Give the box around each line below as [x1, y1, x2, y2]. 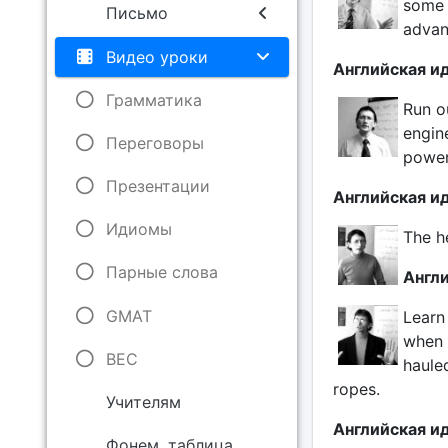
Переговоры [105, 132, 204, 153]
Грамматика [105, 89, 202, 110]
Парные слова [105, 262, 218, 283]
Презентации [105, 176, 210, 197]
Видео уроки [105, 46, 208, 67]
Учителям [105, 392, 181, 412]
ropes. [332, 379, 380, 399]
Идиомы [105, 219, 172, 240]
